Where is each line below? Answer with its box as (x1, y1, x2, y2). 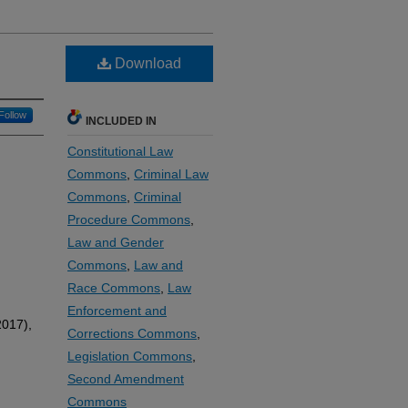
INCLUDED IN (86, 115, 157, 127)
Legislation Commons (67, 349, 192, 363)
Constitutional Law (67, 144, 173, 158)
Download (111, 56, 181, 71)
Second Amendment (67, 372, 184, 386)
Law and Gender (67, 235, 164, 250)
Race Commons (67, 280, 160, 295)
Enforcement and (67, 303, 167, 318)
